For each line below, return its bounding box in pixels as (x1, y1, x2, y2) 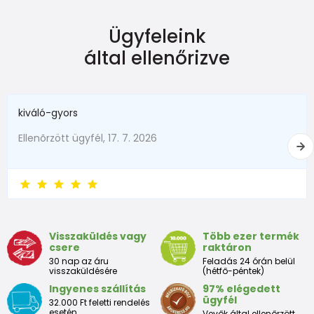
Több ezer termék (203, 228, 299, 243)
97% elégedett (203, 281, 280, 296)
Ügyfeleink (108, 23, 206, 49)
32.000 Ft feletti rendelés (49, 296, 150, 308)
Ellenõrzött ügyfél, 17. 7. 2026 (18, 130, 157, 145)
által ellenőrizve (84, 45, 230, 71)
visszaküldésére (49, 264, 117, 277)
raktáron (203, 240, 252, 254)
